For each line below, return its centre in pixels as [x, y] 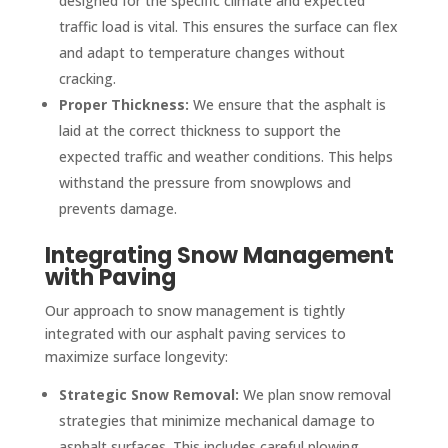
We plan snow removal [314, 394]
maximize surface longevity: [136, 356]
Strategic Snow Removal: [148, 394]
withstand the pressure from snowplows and [204, 182]
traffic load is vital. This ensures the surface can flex [228, 26]
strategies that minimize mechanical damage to [216, 420]
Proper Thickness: [123, 104]
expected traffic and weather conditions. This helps [225, 156]
